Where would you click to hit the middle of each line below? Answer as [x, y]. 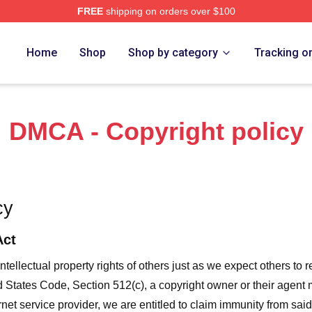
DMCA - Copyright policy [156, 131]
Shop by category [173, 53]
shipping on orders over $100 [169, 11]
